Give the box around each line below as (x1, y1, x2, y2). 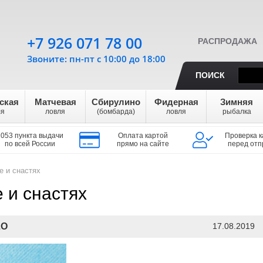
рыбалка (222, 107, 251, 116)
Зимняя (220, 97, 253, 107)
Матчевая (34, 97, 76, 107)
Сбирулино (91, 97, 140, 107)
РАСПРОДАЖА (198, 36, 257, 46)
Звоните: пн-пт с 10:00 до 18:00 (27, 53, 166, 65)
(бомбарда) (96, 107, 135, 116)
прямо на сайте (117, 140, 170, 148)
